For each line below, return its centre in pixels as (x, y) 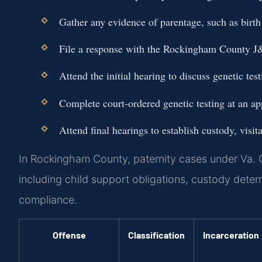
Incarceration (231, 235)
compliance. (48, 200)
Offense (69, 235)
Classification (156, 235)
